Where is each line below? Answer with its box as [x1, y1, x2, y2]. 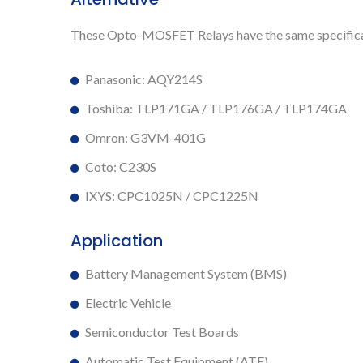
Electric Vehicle [85, 294, 171, 310]
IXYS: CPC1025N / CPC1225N [85, 187, 258, 203]
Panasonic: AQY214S [85, 70, 203, 87]
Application [70, 228, 163, 252]
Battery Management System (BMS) [85, 265, 287, 281]
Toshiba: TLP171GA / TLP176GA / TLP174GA [85, 100, 347, 116]
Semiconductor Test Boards [85, 323, 239, 340]
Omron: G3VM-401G [85, 129, 206, 145]
